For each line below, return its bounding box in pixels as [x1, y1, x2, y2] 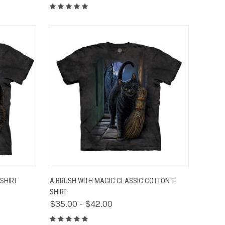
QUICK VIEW [63, 172, 104, 180]
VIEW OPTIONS [130, 172, 180, 180]
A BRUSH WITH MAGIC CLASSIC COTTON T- [49, 176, 176, 185]
